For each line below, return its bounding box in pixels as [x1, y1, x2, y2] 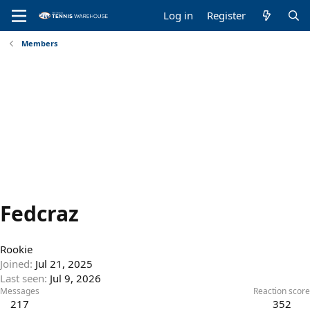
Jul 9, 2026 [50, 271, 101, 286]
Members [21, 38, 57, 48]
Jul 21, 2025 [35, 257, 93, 271]
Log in [163, 8, 194, 22]
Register [207, 8, 246, 22]
